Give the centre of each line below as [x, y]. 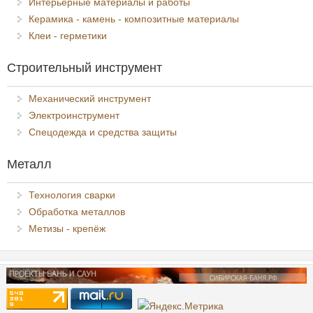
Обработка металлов [77, 211]
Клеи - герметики [68, 35]
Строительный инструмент [85, 67]
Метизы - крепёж [67, 228]
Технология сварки [72, 195]
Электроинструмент [74, 115]
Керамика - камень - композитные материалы [134, 19]
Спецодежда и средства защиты [103, 132]
